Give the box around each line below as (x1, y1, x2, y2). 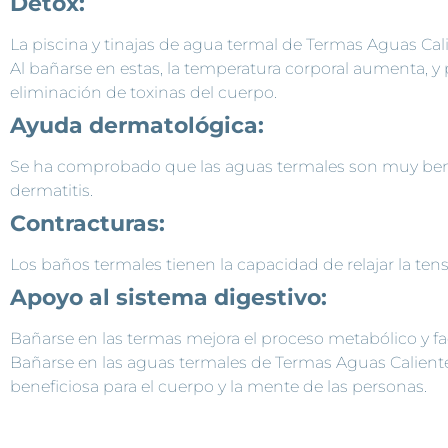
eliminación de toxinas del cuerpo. (10, 82, 277, 102)
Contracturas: (10, 209, 165, 237)
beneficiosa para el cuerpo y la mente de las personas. (10, 376, 431, 396)
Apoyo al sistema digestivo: (10, 283, 327, 311)
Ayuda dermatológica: (10, 111, 264, 139)
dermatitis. (10, 180, 93, 200)
